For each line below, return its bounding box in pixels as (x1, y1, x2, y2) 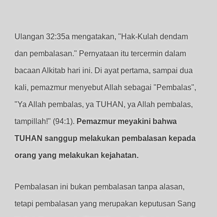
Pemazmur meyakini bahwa (77, 117, 177, 125)
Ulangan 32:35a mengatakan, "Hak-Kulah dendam (15, 32, 188, 41)
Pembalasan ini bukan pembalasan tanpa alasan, (15, 183, 185, 191)
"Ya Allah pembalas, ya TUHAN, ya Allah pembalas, (15, 100, 193, 108)
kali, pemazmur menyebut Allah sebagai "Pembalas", (15, 83, 196, 92)
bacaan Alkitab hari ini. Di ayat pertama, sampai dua (15, 66, 193, 75)
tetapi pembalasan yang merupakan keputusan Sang (15, 200, 196, 208)
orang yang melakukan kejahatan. (15, 151, 139, 159)
